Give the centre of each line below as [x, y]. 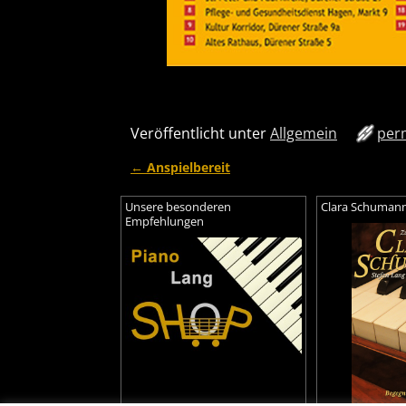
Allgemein [304, 133]
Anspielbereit [187, 167]
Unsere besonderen [178, 206]
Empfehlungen [164, 221]
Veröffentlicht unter [198, 133]
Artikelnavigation [218, 185]
